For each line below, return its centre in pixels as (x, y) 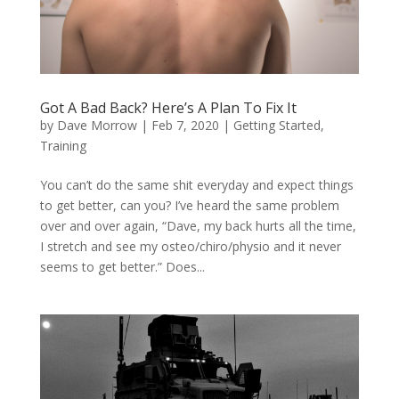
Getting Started (277, 126)
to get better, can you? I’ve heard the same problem (189, 206)
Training (63, 146)
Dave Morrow (97, 126)
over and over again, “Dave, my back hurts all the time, (198, 226)
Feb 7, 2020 (185, 126)
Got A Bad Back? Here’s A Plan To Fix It (168, 108)
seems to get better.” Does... (122, 267)
